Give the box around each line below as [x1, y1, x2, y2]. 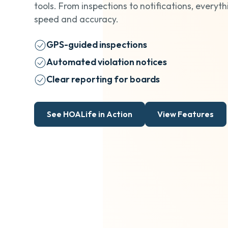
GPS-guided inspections [46, 39, 147, 51]
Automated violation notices [46, 55, 167, 68]
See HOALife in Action [46, 109, 132, 120]
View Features [157, 109, 214, 120]
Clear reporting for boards [46, 73, 160, 85]
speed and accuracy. [34, 13, 119, 25]
